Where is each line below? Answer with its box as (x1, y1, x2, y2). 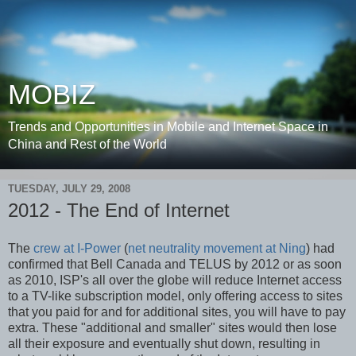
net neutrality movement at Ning (128, 241, 306, 255)
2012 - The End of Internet (8, 199, 230, 221)
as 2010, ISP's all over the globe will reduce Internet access (8, 273, 342, 287)
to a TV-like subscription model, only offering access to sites (8, 288, 342, 303)
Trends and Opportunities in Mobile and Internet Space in (8, 120, 328, 133)
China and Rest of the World (8, 137, 167, 151)
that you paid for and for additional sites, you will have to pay (8, 304, 346, 319)
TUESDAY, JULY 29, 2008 (8, 182, 130, 195)
